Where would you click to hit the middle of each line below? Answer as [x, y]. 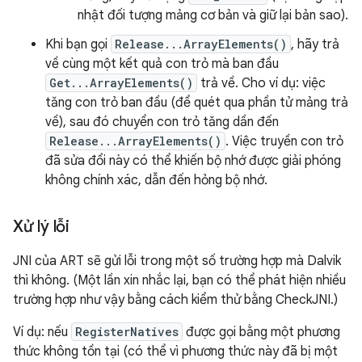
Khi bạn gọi [78, 44]
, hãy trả [315, 44]
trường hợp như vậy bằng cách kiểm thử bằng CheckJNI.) [175, 300]
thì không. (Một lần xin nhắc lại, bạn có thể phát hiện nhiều [179, 280]
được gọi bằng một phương [261, 332]
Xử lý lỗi [41, 227]
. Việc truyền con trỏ [284, 141]
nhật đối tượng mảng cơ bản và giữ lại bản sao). [213, 15]
